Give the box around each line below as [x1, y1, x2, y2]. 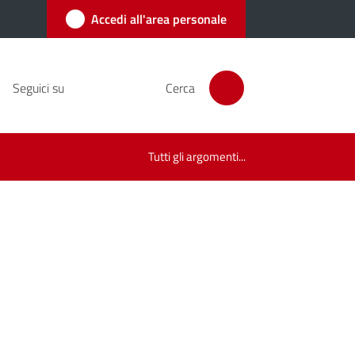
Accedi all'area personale [90, 10, 227, 29]
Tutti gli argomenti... [147, 147, 246, 166]
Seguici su [12, 78, 64, 97]
